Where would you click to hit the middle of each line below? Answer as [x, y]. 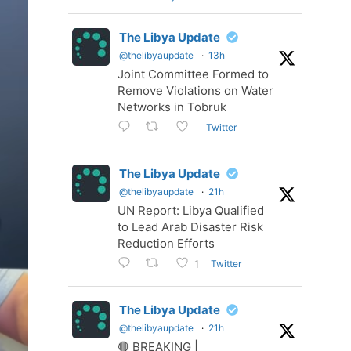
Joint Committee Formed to [193, 74]
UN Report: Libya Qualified [191, 211]
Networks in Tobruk [172, 107]
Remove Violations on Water [195, 90]
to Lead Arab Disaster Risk [190, 227]
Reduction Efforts [166, 244]
